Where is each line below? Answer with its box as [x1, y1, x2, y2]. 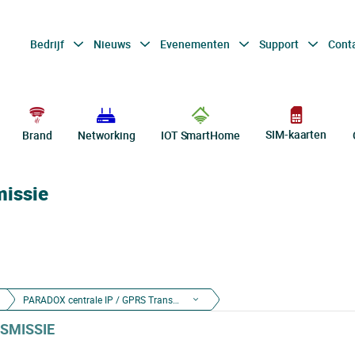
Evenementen [159, 36, 232, 52]
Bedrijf [29, 36, 67, 52]
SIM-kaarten [265, 127, 327, 143]
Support [258, 36, 301, 52]
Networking [78, 128, 136, 143]
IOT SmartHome [160, 128, 240, 143]
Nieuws [93, 36, 133, 52]
